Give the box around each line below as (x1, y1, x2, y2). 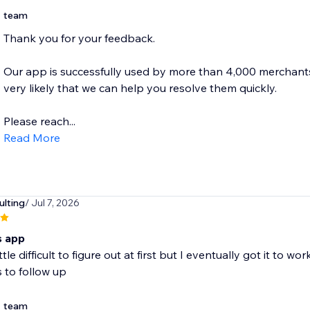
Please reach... (3, 114, 75, 129)
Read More (3, 131, 60, 145)
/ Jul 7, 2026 (24, 197, 80, 210)
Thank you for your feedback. (3, 31, 155, 46)
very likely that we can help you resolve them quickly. (3, 81, 277, 95)
